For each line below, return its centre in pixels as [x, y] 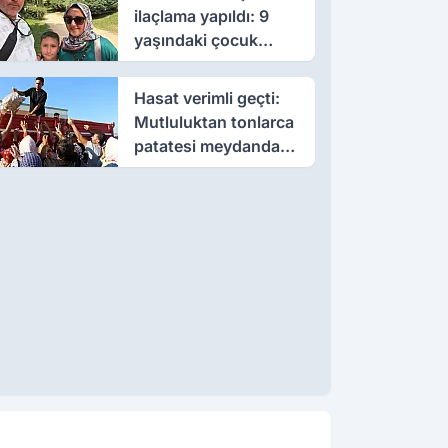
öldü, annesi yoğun [207, 63]
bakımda [166, 87]
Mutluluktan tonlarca [213, 121]
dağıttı [158, 169]
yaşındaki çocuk [195, 39]
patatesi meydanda [206, 145]
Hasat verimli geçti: [206, 97]
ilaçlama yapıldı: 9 [201, 15]
